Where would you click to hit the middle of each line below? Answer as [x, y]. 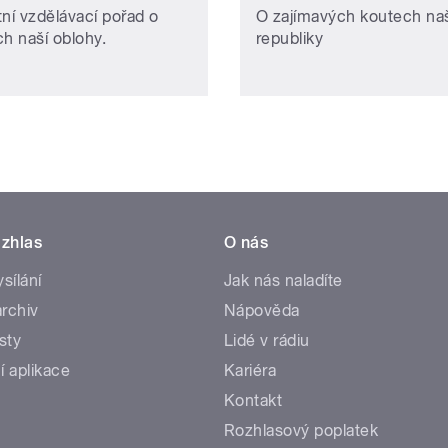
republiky [290, 38]
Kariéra [250, 370]
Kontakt [253, 400]
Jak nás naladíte [283, 280]
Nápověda [262, 310]
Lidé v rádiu [267, 340]
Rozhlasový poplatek [301, 430]
